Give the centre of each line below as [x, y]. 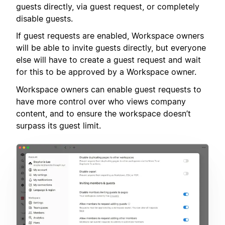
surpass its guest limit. [59, 125]
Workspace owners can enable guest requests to [109, 89]
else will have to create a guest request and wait [108, 60]
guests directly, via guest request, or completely [108, 6]
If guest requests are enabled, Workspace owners [110, 36]
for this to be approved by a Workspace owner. [106, 72]
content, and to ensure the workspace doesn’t [103, 113]
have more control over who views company [101, 101]
